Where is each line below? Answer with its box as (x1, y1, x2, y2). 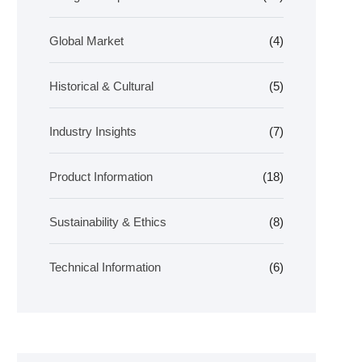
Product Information (49, 170, 153, 183)
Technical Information (49, 260, 161, 274)
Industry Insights (49, 124, 137, 138)
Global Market (49, 34, 124, 48)
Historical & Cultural (49, 79, 154, 93)
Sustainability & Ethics (49, 215, 166, 229)
